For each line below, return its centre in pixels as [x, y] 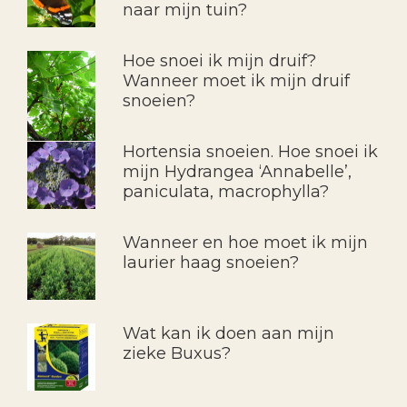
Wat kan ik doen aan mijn [228, 333]
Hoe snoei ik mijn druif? [219, 60]
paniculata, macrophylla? [225, 191]
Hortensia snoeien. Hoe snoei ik [250, 151]
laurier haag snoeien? [210, 262]
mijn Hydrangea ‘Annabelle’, [237, 171]
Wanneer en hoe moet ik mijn [245, 242]
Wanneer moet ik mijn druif [236, 80]
